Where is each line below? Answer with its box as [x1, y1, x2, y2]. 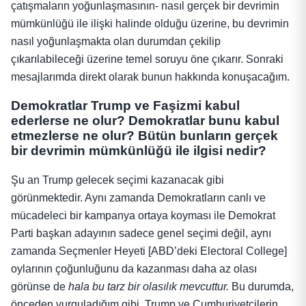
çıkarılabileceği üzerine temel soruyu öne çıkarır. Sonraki [11, 53, 283, 65]
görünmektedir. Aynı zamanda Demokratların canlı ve [11, 192, 266, 204]
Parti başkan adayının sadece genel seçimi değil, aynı [11, 227, 271, 240]
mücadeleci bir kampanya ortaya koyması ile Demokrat [11, 210, 275, 222]
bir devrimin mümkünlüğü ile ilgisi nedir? [11, 143, 266, 158]
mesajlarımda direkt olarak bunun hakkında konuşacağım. [11, 70, 290, 83]
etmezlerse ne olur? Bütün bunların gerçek [11, 128, 278, 143]
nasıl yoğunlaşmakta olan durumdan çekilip [11, 35, 221, 47]
